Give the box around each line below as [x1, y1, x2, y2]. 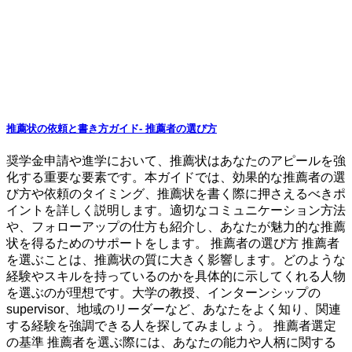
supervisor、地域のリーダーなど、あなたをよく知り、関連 [6, 302, 341, 316]
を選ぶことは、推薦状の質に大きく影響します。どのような [6, 252, 346, 266]
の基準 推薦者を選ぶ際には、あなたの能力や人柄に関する [6, 335, 336, 349]
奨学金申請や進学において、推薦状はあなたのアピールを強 [6, 153, 346, 167]
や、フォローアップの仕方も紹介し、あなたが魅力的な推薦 [6, 219, 346, 233]
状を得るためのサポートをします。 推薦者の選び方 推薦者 [6, 236, 339, 250]
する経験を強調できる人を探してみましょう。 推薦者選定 [6, 318, 336, 332]
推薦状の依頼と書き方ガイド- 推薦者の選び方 [6, 122, 217, 134]
